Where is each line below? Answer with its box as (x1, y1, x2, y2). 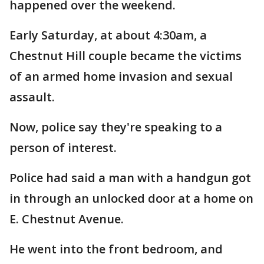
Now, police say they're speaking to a (9, 119, 222, 135)
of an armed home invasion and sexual (9, 68, 233, 84)
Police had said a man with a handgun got (9, 170, 251, 186)
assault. (9, 89, 55, 105)
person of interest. (9, 140, 117, 156)
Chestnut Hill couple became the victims (9, 48, 242, 64)
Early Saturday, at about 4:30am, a (9, 27, 207, 43)
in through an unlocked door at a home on (9, 190, 253, 206)
